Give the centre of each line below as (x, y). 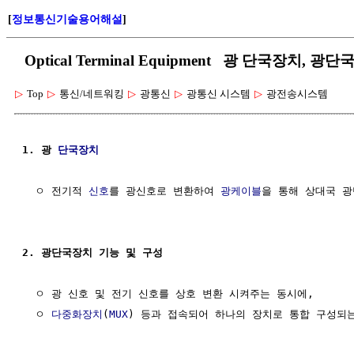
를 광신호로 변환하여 (165, 190)
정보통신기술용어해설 (67, 19)
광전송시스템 (297, 94)
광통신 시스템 (218, 94)
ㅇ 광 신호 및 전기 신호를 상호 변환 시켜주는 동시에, (168, 293)
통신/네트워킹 (92, 94)
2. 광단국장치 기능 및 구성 (92, 252)
